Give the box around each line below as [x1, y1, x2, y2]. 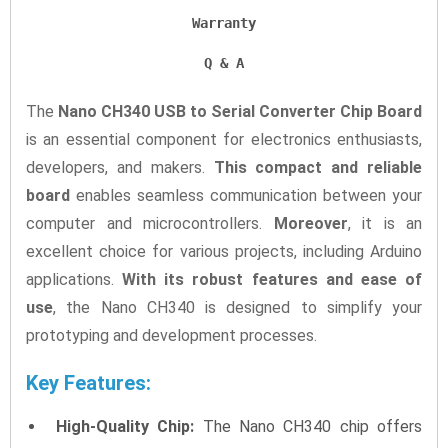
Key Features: [26, 370, 151, 395]
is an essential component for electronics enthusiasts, [26, 129, 422, 149]
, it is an [347, 213, 422, 233]
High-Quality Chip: [56, 416, 195, 436]
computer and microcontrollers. [26, 213, 274, 233]
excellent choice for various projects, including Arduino [26, 241, 422, 261]
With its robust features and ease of [122, 269, 423, 289]
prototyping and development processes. [26, 325, 317, 345]
